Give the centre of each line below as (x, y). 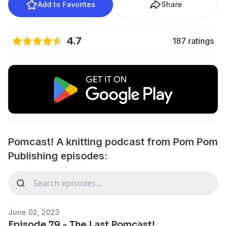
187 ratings (193, 41)
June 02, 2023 (34, 212)
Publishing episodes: (58, 156)
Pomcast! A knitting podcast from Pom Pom (113, 142)
